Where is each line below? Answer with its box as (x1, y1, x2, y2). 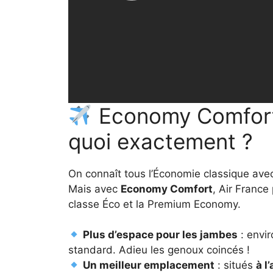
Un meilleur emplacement (83, 259, 215, 272)
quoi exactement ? (68, 128, 253, 154)
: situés (214, 259, 257, 272)
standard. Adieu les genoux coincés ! (68, 244, 250, 257)
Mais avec (68, 182, 121, 195)
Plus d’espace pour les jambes (83, 229, 238, 241)
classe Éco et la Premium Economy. (68, 197, 241, 210)
